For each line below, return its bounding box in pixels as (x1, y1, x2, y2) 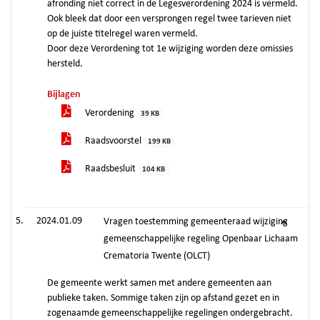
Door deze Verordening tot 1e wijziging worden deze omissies (47, 44, 293, 54)
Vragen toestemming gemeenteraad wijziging (104, 216, 288, 227)
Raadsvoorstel (83, 136, 144, 146)
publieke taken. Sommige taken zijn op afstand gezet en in (47, 293, 279, 304)
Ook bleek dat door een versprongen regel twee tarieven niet (47, 14, 291, 24)
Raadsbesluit (83, 164, 138, 174)
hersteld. (47, 59, 83, 69)
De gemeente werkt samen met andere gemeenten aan (47, 278, 271, 289)
